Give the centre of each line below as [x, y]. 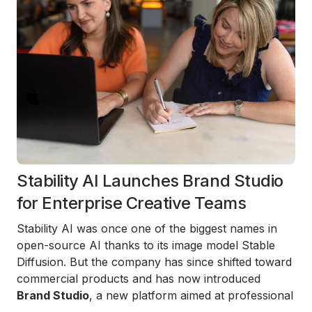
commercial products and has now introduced [139, 279]
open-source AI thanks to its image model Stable [146, 245]
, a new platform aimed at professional [191, 295]
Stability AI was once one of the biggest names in [147, 228]
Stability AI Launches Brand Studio [150, 181]
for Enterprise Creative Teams [132, 203]
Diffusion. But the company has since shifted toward [154, 262]
